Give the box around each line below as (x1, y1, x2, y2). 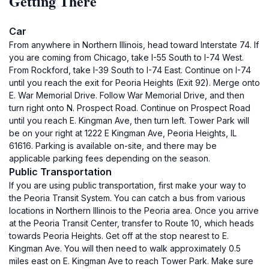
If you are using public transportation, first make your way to (9, 180, 246, 190)
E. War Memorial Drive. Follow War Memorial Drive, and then (9, 90, 244, 100)
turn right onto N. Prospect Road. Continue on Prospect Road (9, 103, 250, 113)
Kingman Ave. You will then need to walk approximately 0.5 (9, 243, 241, 253)
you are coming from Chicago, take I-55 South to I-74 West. (9, 52, 244, 62)
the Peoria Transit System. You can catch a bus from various (9, 193, 246, 203)
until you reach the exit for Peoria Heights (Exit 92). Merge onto (9, 77, 260, 88)
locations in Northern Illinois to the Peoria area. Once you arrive (9, 205, 259, 216)
